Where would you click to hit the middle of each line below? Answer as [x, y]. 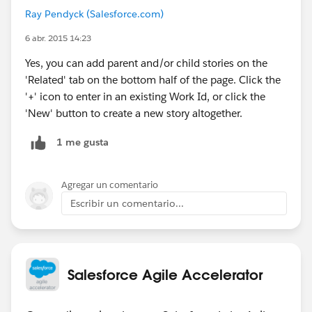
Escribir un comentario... [127, 203]
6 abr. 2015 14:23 [58, 38]
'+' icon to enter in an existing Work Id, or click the [145, 96]
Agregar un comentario [110, 185]
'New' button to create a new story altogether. [134, 113]
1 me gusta [83, 142]
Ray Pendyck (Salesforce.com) [94, 14]
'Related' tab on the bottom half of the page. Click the [153, 79]
